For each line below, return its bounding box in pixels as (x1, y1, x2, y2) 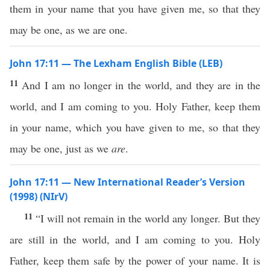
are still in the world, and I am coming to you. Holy (10, 232, 260, 246)
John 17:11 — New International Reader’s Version (10, 175, 245, 189)
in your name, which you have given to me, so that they (10, 120, 260, 134)
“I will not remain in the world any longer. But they (36, 211, 260, 225)
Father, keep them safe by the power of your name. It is (10, 253, 260, 268)
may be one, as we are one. (10, 22, 128, 37)
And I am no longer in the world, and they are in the (22, 78, 261, 92)
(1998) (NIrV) (10, 190, 67, 203)
